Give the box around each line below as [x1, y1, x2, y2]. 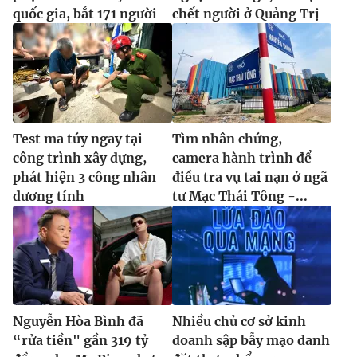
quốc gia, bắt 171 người [13, 6, 157, 22]
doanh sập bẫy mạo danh [172, 332, 330, 349]
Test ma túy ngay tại [13, 131, 143, 147]
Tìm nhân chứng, [172, 131, 282, 147]
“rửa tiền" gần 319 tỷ [13, 332, 148, 349]
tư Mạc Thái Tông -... [172, 188, 308, 205]
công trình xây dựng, [13, 150, 147, 167]
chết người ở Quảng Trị [172, 6, 320, 22]
